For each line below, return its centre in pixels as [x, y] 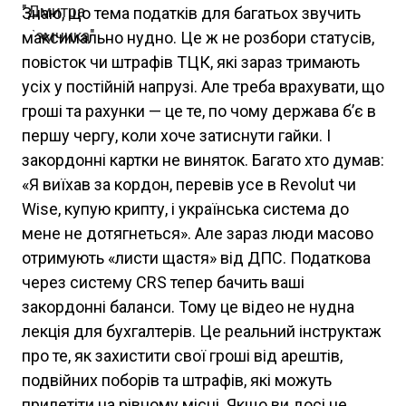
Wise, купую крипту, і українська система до [185, 209]
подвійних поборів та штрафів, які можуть [177, 380]
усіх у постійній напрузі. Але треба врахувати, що [203, 87]
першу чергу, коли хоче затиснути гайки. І [176, 135]
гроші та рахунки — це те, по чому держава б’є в [199, 111]
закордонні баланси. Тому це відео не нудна [188, 307]
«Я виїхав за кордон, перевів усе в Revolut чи [189, 184]
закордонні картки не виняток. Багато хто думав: [203, 160]
